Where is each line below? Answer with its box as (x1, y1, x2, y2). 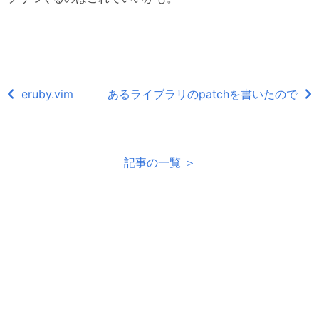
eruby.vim (21, 86, 73, 101)
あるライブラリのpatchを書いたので (108, 86, 298, 101)
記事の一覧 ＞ (123, 155, 196, 169)
